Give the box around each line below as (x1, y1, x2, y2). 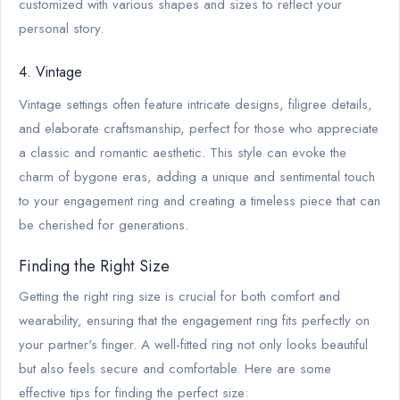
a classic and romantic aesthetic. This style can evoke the (19, 142, 346, 162)
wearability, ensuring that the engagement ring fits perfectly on (19, 310, 370, 330)
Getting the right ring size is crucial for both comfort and (19, 286, 340, 306)
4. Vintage (19, 61, 82, 82)
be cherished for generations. (19, 214, 188, 235)
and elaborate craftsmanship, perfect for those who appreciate (19, 118, 379, 138)
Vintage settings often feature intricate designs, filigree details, (19, 94, 372, 114)
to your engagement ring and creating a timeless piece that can (19, 190, 380, 211)
